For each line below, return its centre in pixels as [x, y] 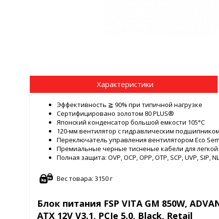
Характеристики [125, 84]
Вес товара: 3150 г [85, 179]
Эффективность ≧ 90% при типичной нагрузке [130, 105]
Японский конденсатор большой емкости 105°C [131, 122]
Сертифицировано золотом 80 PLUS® [115, 114]
